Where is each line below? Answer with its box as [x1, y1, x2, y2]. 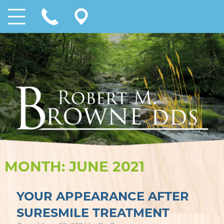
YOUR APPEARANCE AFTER [16, 188, 189, 203]
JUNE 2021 [68, 157, 144, 175]
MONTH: [4, 157, 69, 175]
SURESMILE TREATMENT [16, 205, 169, 220]
